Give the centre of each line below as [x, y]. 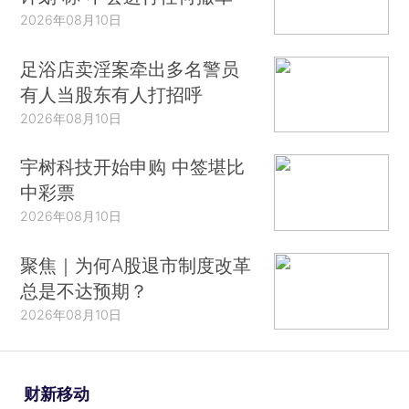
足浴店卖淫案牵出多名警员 [130, 68]
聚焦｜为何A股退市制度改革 [136, 265]
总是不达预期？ [84, 290]
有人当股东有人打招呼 [112, 94]
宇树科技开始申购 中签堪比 [133, 167]
